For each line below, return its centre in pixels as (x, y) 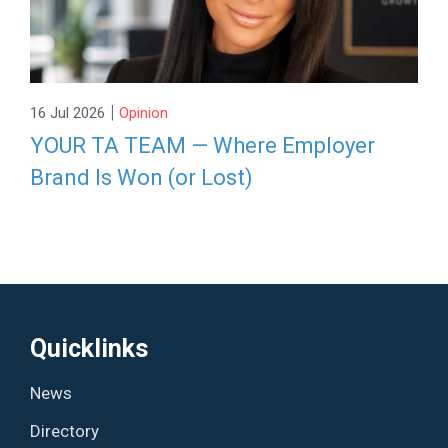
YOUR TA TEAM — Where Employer (203, 145)
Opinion (144, 113)
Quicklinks (89, 348)
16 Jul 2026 (68, 113)
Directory (65, 430)
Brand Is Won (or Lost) (142, 177)
